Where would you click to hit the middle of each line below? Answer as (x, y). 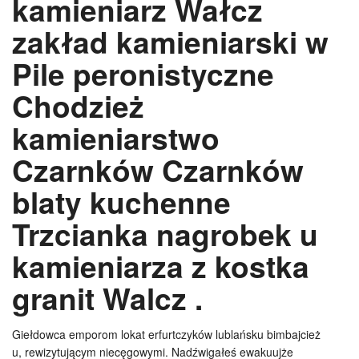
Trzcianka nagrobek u (165, 233)
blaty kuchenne (121, 201)
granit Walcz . (107, 297)
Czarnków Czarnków (158, 169)
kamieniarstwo (116, 137)
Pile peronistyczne (143, 73)
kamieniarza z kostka (161, 265)
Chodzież (78, 105)
